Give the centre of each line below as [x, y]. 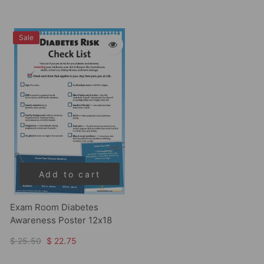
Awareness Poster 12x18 [61, 220]
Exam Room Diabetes [54, 207]
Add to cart [70, 174]
